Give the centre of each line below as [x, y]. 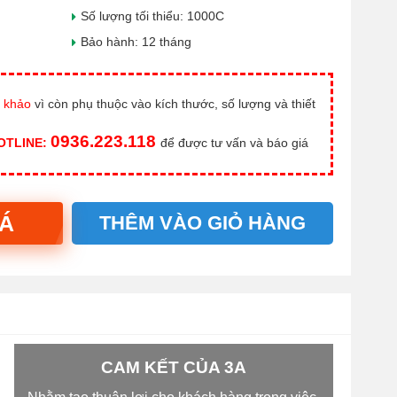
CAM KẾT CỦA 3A [174, 367]
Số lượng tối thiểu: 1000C [152, 16]
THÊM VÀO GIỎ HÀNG [202, 223]
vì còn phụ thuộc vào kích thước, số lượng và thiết [173, 104]
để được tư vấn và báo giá [234, 143]
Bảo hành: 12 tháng [136, 42]
